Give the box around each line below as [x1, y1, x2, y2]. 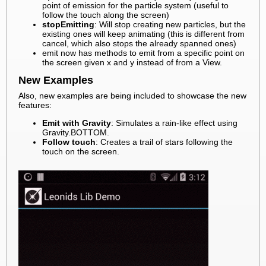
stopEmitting [42, 19, 94, 29]
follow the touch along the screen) [42, 9, 169, 20]
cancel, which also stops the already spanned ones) [42, 38, 236, 48]
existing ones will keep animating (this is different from [42, 28, 245, 39]
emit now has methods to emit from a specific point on [42, 47, 245, 58]
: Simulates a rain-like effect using [111, 118, 237, 128]
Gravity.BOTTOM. [42, 127, 109, 137]
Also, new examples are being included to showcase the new [18, 90, 246, 100]
